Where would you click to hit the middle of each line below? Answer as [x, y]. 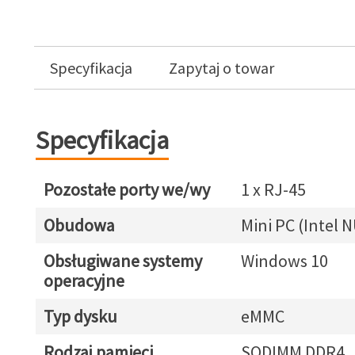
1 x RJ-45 [273, 189]
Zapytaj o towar [221, 68]
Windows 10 [284, 261]
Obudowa [79, 225]
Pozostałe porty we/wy [126, 189]
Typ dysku [80, 316]
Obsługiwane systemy [122, 261]
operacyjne [84, 281]
